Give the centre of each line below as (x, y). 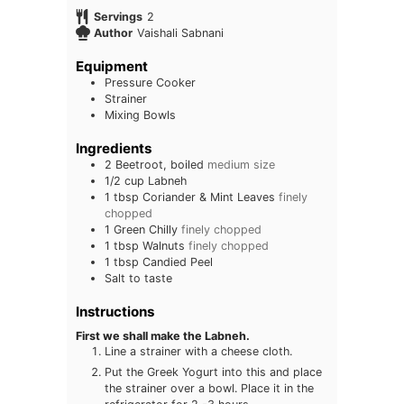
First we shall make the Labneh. (163, 336)
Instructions (115, 312)
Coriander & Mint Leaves (209, 197)
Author (114, 32)
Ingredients (114, 149)
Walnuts (164, 246)
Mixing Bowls (140, 115)
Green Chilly (146, 230)
